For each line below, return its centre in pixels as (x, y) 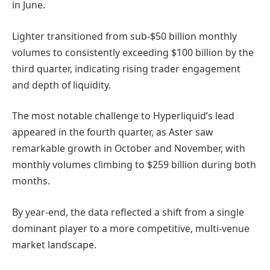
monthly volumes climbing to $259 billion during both (134, 165)
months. (31, 181)
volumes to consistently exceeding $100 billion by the (133, 52)
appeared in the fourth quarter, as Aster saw (113, 132)
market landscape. (54, 244)
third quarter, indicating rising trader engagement (126, 68)
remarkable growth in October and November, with (129, 149)
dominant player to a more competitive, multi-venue (131, 228)
